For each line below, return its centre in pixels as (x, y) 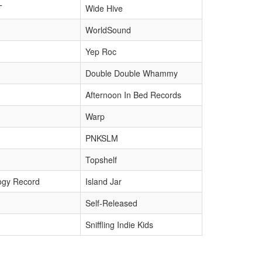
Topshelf (101, 160)
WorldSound (108, 30)
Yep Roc (101, 51)
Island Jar (104, 181)
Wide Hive (104, 8)
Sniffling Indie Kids (119, 225)
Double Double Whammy (132, 73)
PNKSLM (102, 138)
